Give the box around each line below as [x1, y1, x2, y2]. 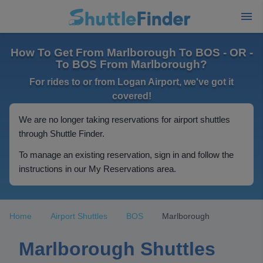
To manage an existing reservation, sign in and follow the [19, 150, 234, 160]
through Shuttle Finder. [19, 129, 104, 139]
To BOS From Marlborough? [56, 58, 207, 70]
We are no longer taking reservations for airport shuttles [19, 114, 230, 124]
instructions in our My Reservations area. [19, 164, 176, 174]
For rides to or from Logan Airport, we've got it [29, 77, 234, 87]
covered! [112, 91, 151, 101]
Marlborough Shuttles [19, 238, 215, 259]
